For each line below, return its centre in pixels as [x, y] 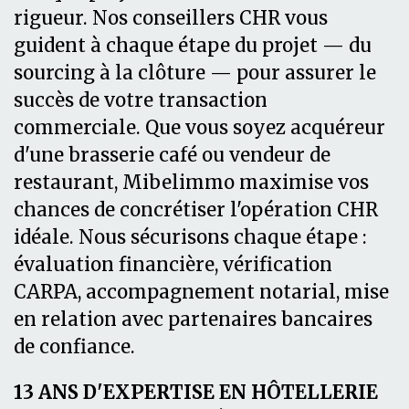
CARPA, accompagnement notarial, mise [201, 292]
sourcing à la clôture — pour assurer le [195, 73]
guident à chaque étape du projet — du [193, 45]
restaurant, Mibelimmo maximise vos [191, 182]
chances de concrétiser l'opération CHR [196, 210]
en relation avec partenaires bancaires [193, 319]
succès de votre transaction [141, 100]
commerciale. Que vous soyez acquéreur [199, 127]
